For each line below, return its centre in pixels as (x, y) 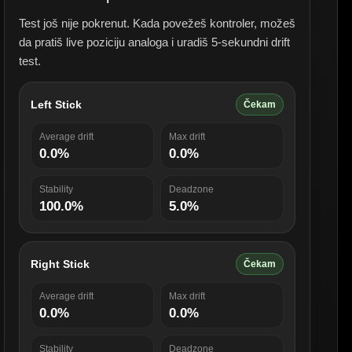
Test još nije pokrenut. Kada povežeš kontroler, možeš (157, 23)
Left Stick (56, 104)
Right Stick (60, 264)
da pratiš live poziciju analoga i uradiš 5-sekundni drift (154, 42)
